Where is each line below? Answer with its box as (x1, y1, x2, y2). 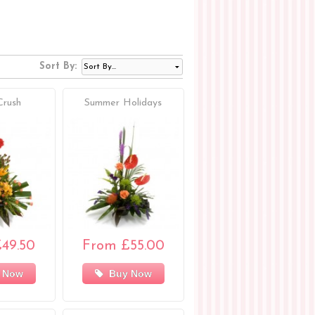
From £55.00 (82, 239, 165, 254)
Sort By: (39, 61, 77, 72)
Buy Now (103, 268, 152, 280)
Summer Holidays (84, 97, 162, 108)
